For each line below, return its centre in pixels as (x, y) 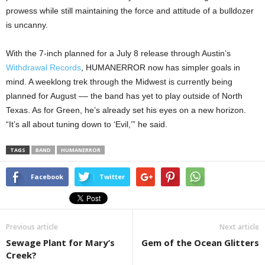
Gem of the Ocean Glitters (200, 243)
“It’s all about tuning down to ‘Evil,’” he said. (87, 124)
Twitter (112, 177)
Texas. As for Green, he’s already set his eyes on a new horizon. (126, 110)
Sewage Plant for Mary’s (60, 243)
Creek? (21, 255)
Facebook (47, 177)
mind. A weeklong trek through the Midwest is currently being (119, 82)
